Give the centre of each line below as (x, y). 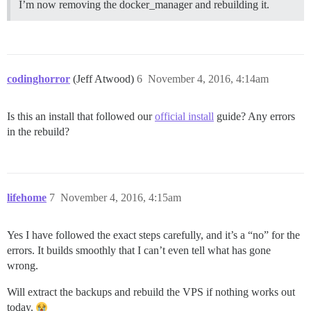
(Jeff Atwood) (105, 78)
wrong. (23, 265)
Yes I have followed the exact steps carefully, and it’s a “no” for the (153, 235)
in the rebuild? (38, 131)
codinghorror (39, 78)
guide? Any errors (254, 116)
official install (184, 116)
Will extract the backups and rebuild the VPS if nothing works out (151, 292)
